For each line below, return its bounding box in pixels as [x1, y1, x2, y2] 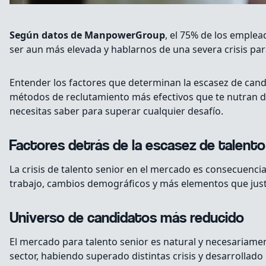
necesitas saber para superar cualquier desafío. [9, 104, 223, 118]
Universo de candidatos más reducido [9, 210, 244, 228]
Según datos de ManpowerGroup [9, 28, 165, 42]
